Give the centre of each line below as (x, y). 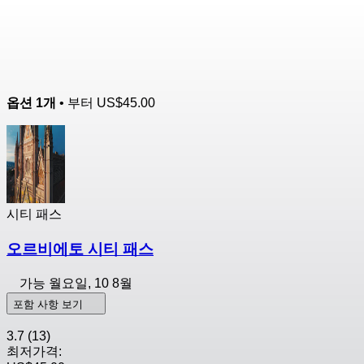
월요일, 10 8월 (91, 283)
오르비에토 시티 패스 (80, 249)
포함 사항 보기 (50, 304)
